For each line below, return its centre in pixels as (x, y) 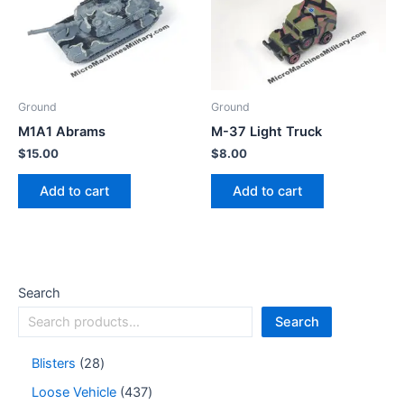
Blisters (54, 363)
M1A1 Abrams (62, 131)
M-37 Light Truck (266, 131)
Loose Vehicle (74, 392)
